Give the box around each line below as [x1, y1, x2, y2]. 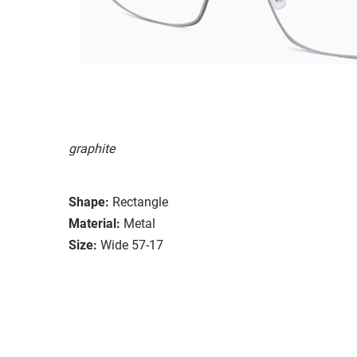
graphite [69, 140, 115, 156]
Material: [69, 215, 120, 231]
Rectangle [112, 194, 168, 210]
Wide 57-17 [100, 237, 163, 253]
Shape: [69, 194, 109, 210]
